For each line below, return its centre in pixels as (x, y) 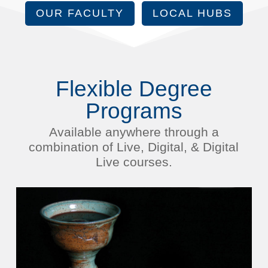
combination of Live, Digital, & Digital (134, 147)
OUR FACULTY (80, 13)
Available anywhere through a (134, 132)
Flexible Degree (134, 89)
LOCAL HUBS (192, 13)
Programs (134, 111)
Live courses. (134, 162)
